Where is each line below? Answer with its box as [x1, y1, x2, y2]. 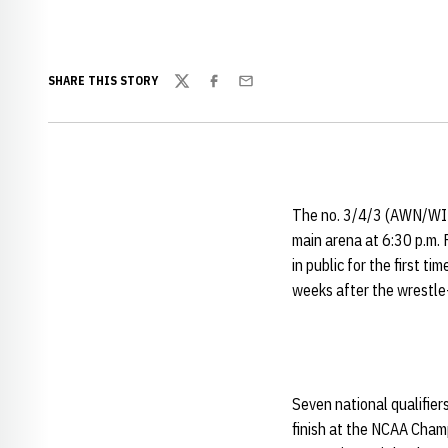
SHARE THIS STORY [48, 73, 158, 88]
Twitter [173, 81, 221, 102]
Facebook [205, 81, 267, 102]
